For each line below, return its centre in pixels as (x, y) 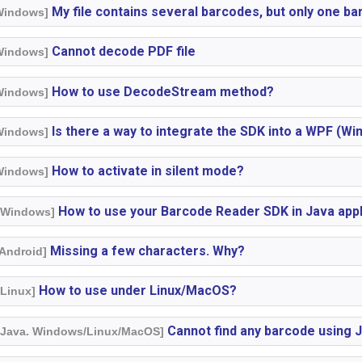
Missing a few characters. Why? (146, 251)
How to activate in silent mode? (147, 171)
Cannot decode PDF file (122, 52)
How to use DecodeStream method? (162, 91)
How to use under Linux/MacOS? (137, 291)
